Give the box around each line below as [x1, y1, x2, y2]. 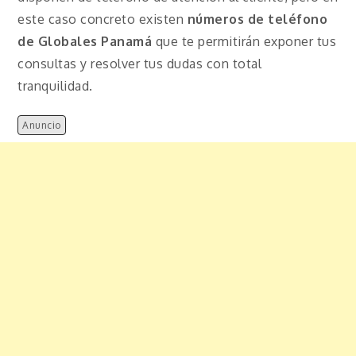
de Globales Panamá [17, 33, 156, 50]
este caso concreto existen [17, 11, 188, 28]
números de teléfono [187, 11, 328, 28]
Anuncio [22, 118, 61, 131]
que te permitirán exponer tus [155, 33, 337, 50]
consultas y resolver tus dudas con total [17, 56, 262, 72]
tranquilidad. [17, 78, 93, 95]
